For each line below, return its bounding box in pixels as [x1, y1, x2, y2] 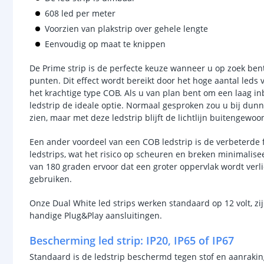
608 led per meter [45, 8, 115, 19]
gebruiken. [29, 173, 72, 184]
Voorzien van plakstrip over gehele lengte [45, 23, 208, 34]
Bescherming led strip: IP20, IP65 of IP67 [29, 233, 234, 247]
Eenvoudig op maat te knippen [45, 38, 166, 49]
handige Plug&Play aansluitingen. [29, 210, 164, 221]
